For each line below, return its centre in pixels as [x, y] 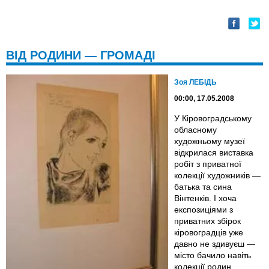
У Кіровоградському [213, 119]
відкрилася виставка [214, 153]
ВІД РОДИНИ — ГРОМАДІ [81, 56]
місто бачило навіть [213, 255]
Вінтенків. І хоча [205, 198]
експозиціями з [204, 210]
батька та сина [203, 187]
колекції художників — [217, 176]
